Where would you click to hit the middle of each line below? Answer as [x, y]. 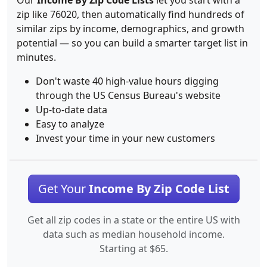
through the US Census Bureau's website [128, 95]
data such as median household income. [133, 234]
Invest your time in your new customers [125, 138]
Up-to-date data [72, 110]
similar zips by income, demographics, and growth [131, 29]
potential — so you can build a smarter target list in [132, 43]
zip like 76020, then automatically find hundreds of [131, 14]
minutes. [36, 57]
